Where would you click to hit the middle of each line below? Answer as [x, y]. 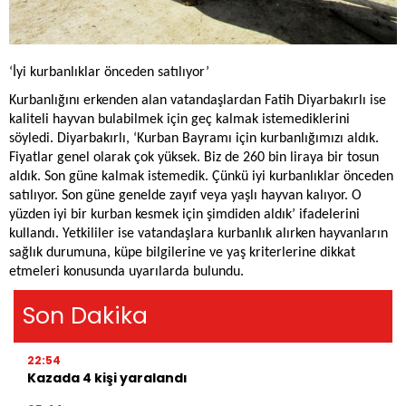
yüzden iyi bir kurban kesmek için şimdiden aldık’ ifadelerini [184, 214]
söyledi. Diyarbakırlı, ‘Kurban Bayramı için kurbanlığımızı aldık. [194, 138]
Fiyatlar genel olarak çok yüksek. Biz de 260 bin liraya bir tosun [194, 157]
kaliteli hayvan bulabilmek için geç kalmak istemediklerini [179, 119]
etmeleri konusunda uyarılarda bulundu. [126, 271]
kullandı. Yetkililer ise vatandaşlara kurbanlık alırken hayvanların [198, 233]
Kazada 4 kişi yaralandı [107, 377]
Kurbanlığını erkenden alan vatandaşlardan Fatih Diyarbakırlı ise [198, 100]
